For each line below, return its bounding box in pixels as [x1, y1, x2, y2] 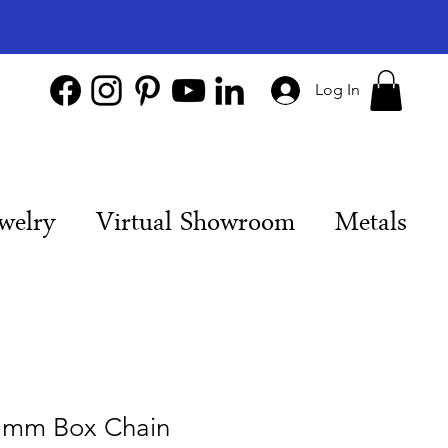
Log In [314, 80, 360, 99]
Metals [334, 203, 407, 247]
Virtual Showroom [95, 203, 295, 247]
